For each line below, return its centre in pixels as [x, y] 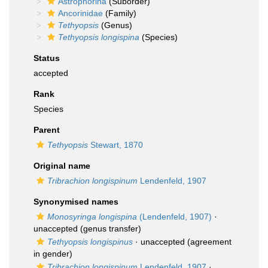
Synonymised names [76, 202]
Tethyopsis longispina [99, 37]
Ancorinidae [80, 13]
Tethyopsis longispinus [90, 242]
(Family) [120, 13]
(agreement [208, 242]
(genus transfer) [109, 229]
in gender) [53, 254]
